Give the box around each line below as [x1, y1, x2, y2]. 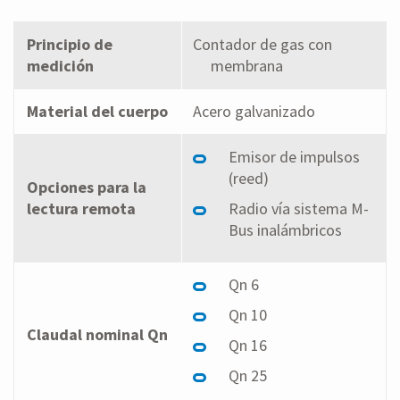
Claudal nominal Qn [26, 324, 168, 346]
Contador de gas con [192, 34, 332, 55]
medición [26, 55, 94, 77]
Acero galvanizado [192, 101, 315, 122]
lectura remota [26, 198, 136, 220]
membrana [210, 55, 283, 77]
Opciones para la [26, 177, 146, 198]
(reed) [228, 168, 269, 189]
